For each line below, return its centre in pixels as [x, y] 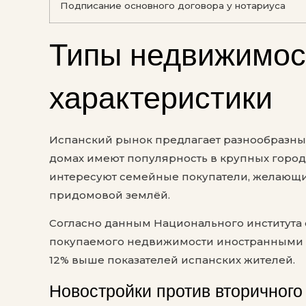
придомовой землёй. [110, 195]
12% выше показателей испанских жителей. [172, 260]
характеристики [161, 97]
